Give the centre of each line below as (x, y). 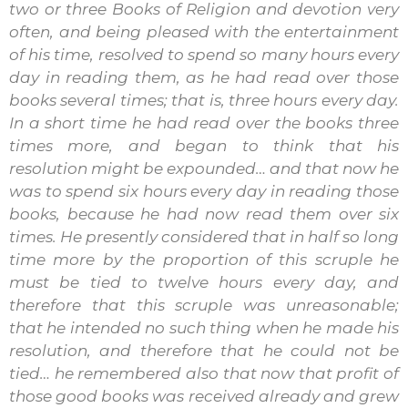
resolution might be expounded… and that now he (204, 168)
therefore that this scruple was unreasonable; (204, 305)
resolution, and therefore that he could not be (204, 350)
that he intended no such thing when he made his (204, 327)
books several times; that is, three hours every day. (204, 100)
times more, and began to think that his (204, 145)
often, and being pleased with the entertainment (204, 31)
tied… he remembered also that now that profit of (204, 373)
